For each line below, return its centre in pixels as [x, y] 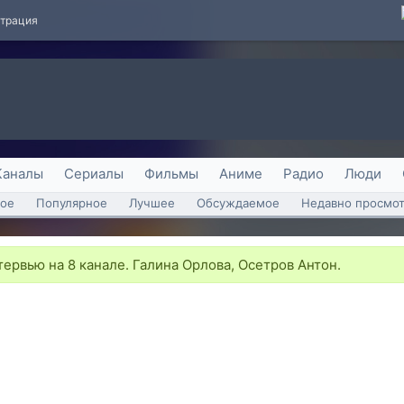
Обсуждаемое [238, 203]
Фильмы [171, 174]
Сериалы [94, 174]
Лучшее [152, 203]
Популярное [72, 203]
